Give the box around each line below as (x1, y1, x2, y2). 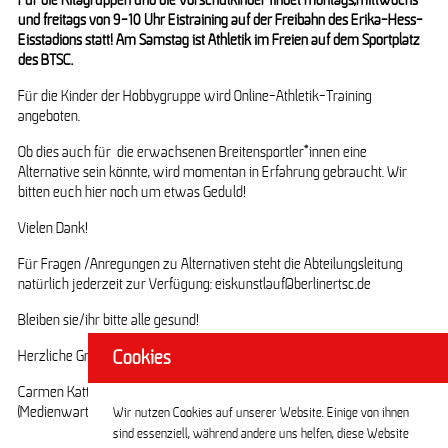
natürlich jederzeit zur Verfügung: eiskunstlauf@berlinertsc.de (17, 276, 371, 292)
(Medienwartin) (17, 404, 102, 420)
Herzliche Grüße (17, 348, 112, 364)
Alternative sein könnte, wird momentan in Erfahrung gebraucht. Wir (17, 164, 407, 180)
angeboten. (17, 108, 80, 124)
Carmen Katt (17, 384, 90, 400)
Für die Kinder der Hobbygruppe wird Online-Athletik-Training (17, 88, 372, 104)
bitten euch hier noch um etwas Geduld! (17, 184, 246, 200)
